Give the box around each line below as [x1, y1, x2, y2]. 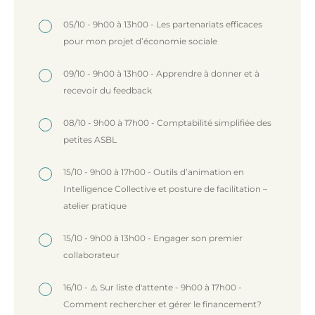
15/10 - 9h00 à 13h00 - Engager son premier [63, 232, 243, 243]
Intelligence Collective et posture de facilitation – [63, 183, 267, 194]
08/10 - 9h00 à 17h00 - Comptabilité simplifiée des [63, 117, 271, 128]
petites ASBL [63, 134, 117, 145]
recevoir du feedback [63, 84, 152, 96]
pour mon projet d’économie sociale [63, 35, 217, 46]
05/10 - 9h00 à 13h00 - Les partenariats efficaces [63, 18, 262, 30]
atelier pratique [63, 200, 127, 211]
